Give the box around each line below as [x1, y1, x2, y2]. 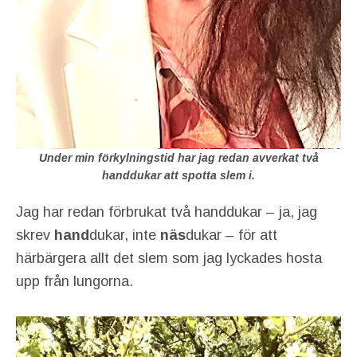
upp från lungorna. [16, 273, 133, 290]
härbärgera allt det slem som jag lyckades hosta [16, 250, 322, 267]
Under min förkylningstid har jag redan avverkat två [38, 151, 319, 164]
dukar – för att [186, 227, 277, 244]
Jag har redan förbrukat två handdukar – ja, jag [16, 204, 317, 221]
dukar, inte [89, 227, 160, 244]
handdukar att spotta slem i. [102, 168, 255, 182]
